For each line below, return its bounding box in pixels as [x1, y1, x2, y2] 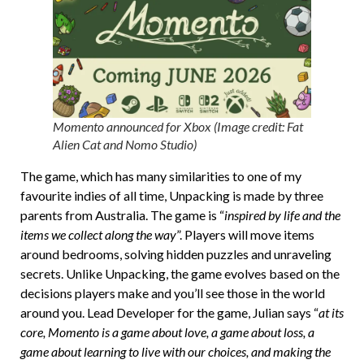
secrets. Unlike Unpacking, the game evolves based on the [20, 266, 340, 282]
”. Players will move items [176, 227, 314, 243]
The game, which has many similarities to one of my [20, 168, 301, 184]
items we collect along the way [20, 227, 176, 243]
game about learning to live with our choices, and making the [20, 344, 331, 360]
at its [318, 305, 344, 321]
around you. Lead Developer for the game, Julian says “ [20, 305, 318, 321]
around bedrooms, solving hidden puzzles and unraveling [20, 246, 331, 262]
